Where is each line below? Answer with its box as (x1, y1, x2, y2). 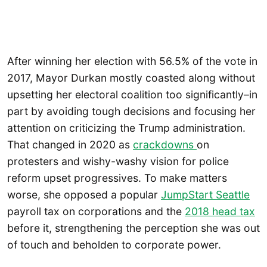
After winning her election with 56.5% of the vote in (7, 55, 257, 68)
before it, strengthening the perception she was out (7, 222, 260, 235)
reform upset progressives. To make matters (7, 172, 227, 185)
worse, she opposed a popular (7, 188, 161, 201)
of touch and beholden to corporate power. (7, 238, 221, 252)
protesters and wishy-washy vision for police (7, 155, 229, 168)
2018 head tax (185, 205, 255, 218)
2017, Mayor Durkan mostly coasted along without (7, 72, 255, 85)
